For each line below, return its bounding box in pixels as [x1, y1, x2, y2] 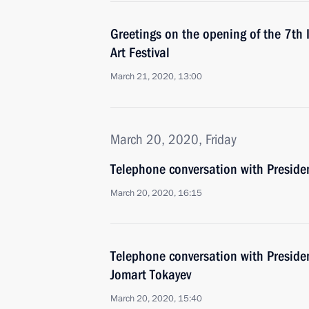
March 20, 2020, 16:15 [110, 187, 202, 199]
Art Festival [110, 44, 170, 61]
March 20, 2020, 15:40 [110, 292, 202, 305]
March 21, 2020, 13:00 [110, 70, 202, 83]
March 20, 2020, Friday [110, 131, 237, 148]
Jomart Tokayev [110, 266, 191, 283]
